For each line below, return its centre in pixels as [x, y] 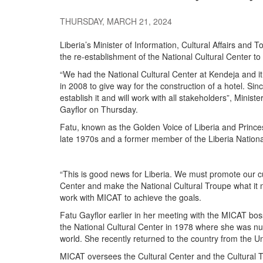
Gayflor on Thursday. [99, 109]
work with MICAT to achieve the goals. [131, 198]
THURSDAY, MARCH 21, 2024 [116, 21]
